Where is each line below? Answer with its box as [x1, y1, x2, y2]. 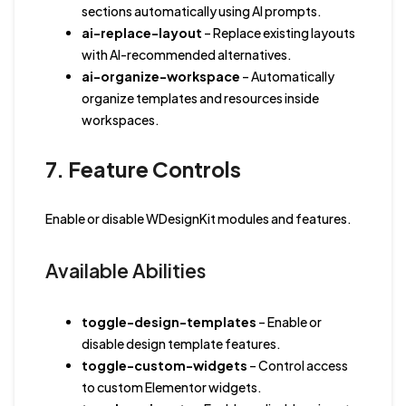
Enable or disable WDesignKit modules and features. [44, 209, 352, 227]
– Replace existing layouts [201, 24, 355, 41]
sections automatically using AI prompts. [81, 2, 322, 19]
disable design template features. [81, 335, 281, 353]
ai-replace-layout [81, 24, 202, 41]
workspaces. [81, 111, 159, 128]
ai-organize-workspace [81, 67, 240, 84]
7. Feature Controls [44, 155, 241, 182]
